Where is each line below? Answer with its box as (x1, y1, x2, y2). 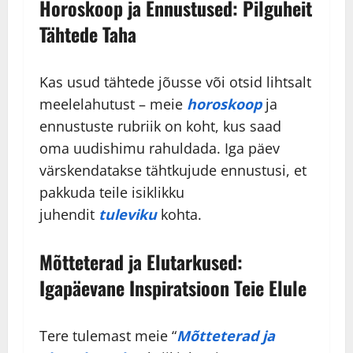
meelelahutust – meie (39, 95, 187, 114)
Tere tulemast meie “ (39, 326, 176, 346)
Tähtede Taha (39, 20, 136, 49)
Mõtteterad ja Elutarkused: (39, 247, 243, 277)
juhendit (39, 205, 98, 225)
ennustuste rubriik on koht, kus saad (39, 117, 281, 136)
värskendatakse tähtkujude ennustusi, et (39, 161, 307, 180)
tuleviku (98, 205, 157, 225)
